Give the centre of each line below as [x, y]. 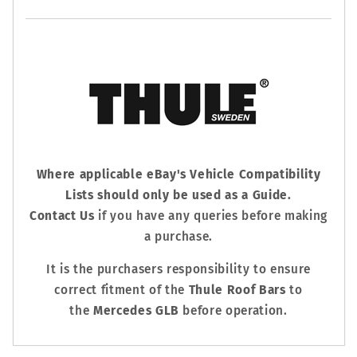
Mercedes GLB [136, 310]
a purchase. [178, 236]
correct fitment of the [122, 290]
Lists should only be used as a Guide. [178, 195]
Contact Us [62, 216]
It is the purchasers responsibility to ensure [178, 269]
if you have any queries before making [211, 216]
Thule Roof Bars [237, 290]
